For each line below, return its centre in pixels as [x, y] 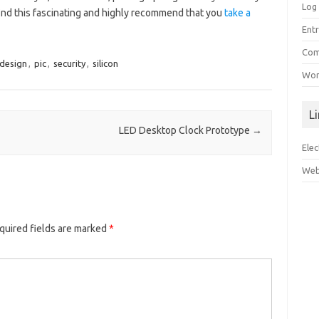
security [69, 63]
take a [237, 13]
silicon [105, 63]
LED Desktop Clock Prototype [185, 131]
